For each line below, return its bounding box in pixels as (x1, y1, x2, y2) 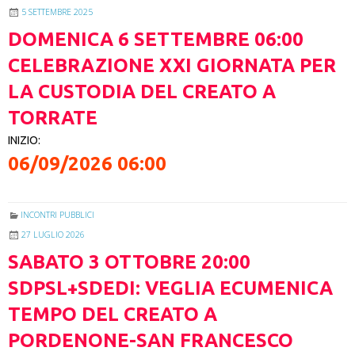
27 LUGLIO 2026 (21, 229, 85, 241)
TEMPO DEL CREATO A (8, 303, 217, 326)
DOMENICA (8, 29, 113, 51)
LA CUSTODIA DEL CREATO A (8, 81, 276, 103)
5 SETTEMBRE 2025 (21, 6, 93, 18)
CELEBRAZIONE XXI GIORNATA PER (8, 55, 336, 77)
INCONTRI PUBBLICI (21, 209, 94, 221)
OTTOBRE (105, 251, 201, 273)
